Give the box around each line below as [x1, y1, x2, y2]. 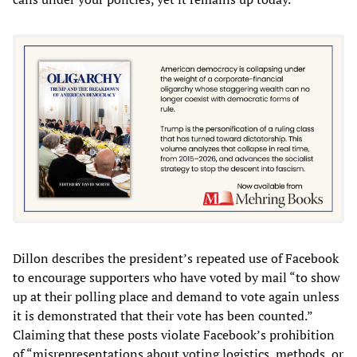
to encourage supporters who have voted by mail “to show [13, 269, 340, 287]
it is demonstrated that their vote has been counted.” [13, 307, 312, 325]
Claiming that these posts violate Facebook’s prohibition [13, 326, 335, 344]
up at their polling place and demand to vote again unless [13, 288, 339, 306]
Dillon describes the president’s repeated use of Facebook [13, 249, 339, 268]
